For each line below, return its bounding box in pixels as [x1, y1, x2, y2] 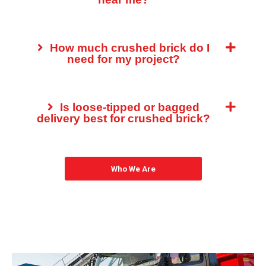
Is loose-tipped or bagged [57, 101, 199, 113]
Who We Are [110, 164, 156, 173]
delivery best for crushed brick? [37, 112, 210, 125]
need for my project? [67, 53, 180, 65]
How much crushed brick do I [47, 42, 210, 54]
